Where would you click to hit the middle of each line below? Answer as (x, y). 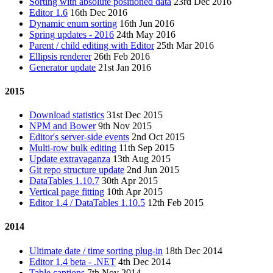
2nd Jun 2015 (153, 170)
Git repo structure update (77, 170)
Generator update (62, 67)
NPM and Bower (62, 126)
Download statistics (67, 115)
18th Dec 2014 (194, 250)
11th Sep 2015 (147, 148)
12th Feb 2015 (175, 203)
